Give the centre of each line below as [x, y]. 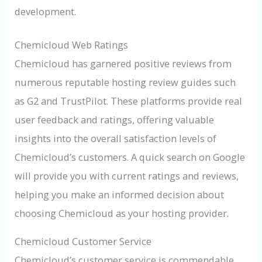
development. [46, 12]
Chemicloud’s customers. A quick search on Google [130, 157]
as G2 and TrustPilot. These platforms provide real [129, 101]
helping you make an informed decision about [120, 194]
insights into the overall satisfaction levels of [116, 138]
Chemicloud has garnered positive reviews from [123, 63]
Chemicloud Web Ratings [72, 44]
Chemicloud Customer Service [83, 242]
